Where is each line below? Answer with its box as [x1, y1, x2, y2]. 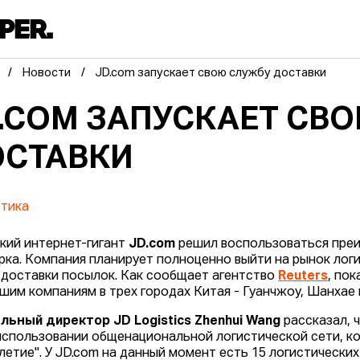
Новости [22, 67, 72, 80]
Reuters [278, 270, 329, 284]
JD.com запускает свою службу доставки [96, 67, 327, 80]
